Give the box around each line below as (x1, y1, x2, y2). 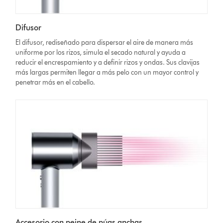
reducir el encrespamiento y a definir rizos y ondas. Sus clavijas (15, 58, 200, 67)
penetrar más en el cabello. (15, 78, 96, 87)
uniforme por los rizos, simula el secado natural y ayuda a (15, 48, 186, 57)
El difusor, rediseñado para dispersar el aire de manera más (15, 38, 194, 47)
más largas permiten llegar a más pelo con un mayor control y (15, 68, 199, 77)
